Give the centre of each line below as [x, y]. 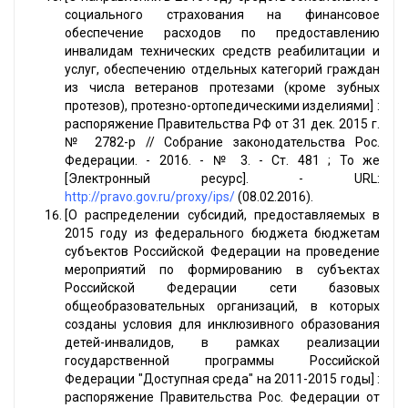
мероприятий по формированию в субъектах [222, 270]
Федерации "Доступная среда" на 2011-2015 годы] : [222, 379]
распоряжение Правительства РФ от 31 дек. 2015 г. [222, 124]
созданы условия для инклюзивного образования [222, 325]
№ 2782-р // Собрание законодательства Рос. [222, 143]
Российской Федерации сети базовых [222, 288]
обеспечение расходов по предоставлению [222, 33]
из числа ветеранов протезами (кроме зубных [222, 88]
